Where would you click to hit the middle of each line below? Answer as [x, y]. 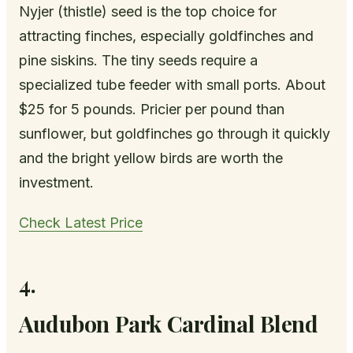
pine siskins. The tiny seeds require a [138, 61]
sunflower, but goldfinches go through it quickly [175, 134]
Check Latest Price [81, 223]
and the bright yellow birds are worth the [151, 158]
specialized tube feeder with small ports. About [172, 85]
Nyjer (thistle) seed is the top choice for [148, 12]
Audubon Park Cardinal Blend [169, 324]
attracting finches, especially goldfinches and [166, 36]
